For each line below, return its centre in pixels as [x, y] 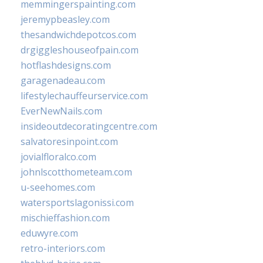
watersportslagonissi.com [77, 203]
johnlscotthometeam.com [76, 172]
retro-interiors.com [63, 248]
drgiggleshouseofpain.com [80, 50]
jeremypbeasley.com [65, 19]
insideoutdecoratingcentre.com [89, 126]
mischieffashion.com [65, 218]
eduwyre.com [49, 233]
